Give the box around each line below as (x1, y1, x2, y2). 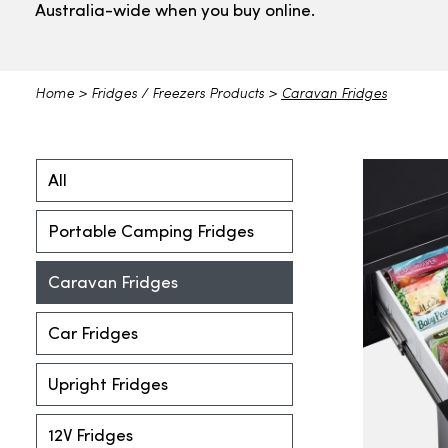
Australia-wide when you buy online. (35, 3, 315, 20)
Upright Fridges (48, 377, 168, 394)
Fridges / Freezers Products (91, 87, 264, 101)
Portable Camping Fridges (48, 224, 254, 241)
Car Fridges (48, 326, 138, 343)
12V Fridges (48, 428, 133, 445)
